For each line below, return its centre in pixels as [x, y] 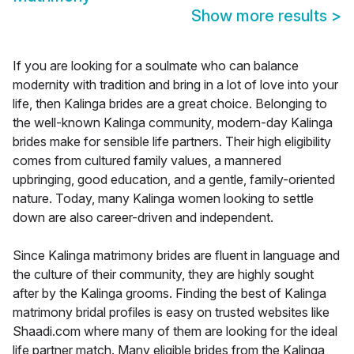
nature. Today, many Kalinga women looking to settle [163, 199]
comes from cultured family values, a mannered [147, 161]
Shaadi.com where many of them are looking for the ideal [175, 331]
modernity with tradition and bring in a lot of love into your [175, 85]
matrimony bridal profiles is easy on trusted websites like [171, 313]
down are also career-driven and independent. [143, 218]
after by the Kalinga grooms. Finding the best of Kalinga [169, 294]
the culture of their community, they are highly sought [163, 275]
